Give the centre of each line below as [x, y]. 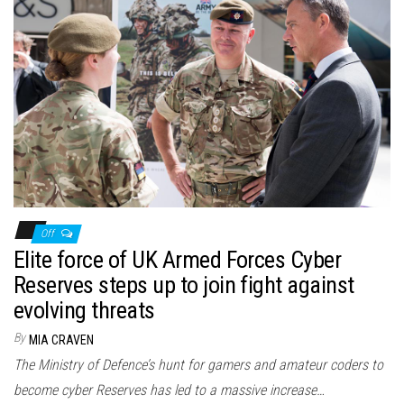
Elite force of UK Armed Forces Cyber [178, 260]
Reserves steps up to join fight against [184, 285]
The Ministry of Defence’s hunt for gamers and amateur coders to [198, 365]
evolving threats [84, 311]
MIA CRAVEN [61, 340]
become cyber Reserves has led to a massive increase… [169, 390]
